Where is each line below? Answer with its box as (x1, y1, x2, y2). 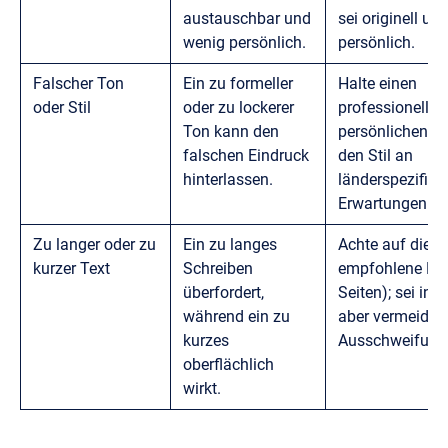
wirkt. (183, 378, 221, 398)
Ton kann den (183, 121, 279, 141)
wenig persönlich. (183, 32, 306, 52)
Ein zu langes (183, 234, 277, 254)
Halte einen (338, 73, 417, 93)
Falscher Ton (33, 73, 124, 93)
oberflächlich (183, 354, 274, 374)
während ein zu (183, 306, 290, 326)
